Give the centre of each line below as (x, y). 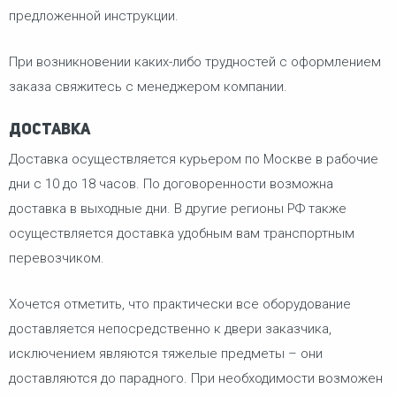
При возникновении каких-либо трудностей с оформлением (195, 62)
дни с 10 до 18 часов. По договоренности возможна (171, 183)
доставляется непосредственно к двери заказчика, (170, 329)
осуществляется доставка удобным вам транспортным (182, 233)
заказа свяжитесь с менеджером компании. (148, 87)
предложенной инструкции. (94, 15)
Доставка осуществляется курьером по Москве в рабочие (194, 159)
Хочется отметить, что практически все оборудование (180, 304)
